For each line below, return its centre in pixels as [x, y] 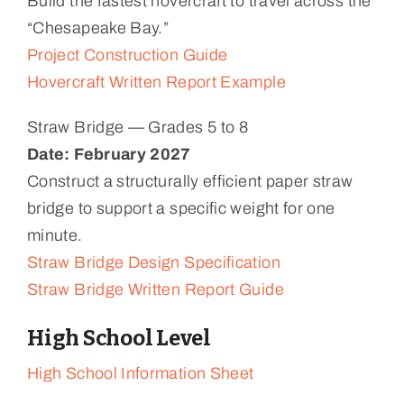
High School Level [119, 338]
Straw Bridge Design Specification [153, 262]
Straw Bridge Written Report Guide [155, 289]
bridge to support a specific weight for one [181, 208]
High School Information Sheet [140, 373]
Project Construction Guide [127, 55]
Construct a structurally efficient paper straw [190, 181]
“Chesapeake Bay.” [98, 28]
